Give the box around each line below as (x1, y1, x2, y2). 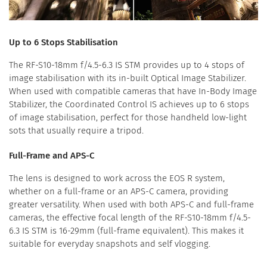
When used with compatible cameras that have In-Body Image (9, 86, 257, 97)
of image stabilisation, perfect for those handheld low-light (9, 112, 247, 123)
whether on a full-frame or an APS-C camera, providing (9, 186, 228, 197)
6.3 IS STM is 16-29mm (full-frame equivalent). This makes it (9, 225, 244, 237)
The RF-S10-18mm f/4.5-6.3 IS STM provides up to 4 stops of (9, 60, 244, 71)
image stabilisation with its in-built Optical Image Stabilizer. (9, 73, 246, 84)
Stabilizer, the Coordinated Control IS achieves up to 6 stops (9, 99, 249, 110)
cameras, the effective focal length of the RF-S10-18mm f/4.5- (9, 212, 251, 223)
